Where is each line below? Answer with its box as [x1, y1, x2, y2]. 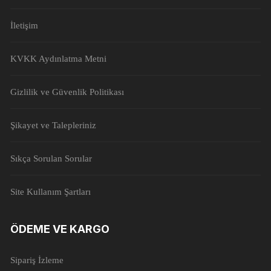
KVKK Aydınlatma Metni [10, 54, 107, 64]
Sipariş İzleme [10, 255, 64, 266]
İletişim [10, 21, 39, 31]
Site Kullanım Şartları [10, 187, 91, 197]
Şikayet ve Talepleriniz [10, 120, 97, 131]
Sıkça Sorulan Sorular [10, 154, 93, 164]
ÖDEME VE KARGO [10, 223, 110, 236]
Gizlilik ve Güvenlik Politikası [10, 87, 125, 97]
